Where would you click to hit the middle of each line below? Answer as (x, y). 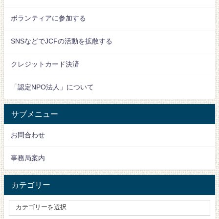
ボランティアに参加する (49, 18)
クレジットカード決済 (45, 64)
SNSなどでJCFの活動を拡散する (62, 41)
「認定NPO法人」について (53, 87)
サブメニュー (35, 114)
